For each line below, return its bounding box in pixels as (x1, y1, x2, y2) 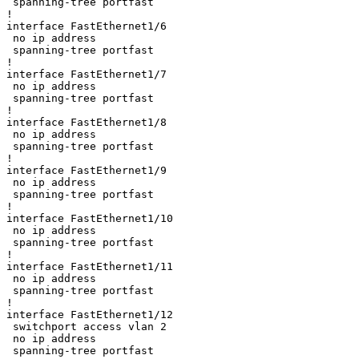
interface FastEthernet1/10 (6, 212, 173, 224)
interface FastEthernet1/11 (6, 260, 173, 272)
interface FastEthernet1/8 (6, 115, 167, 128)
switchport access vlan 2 (6, 320, 167, 333)
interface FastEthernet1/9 (6, 163, 167, 176)
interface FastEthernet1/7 (6, 67, 167, 80)
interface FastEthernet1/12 (6, 308, 173, 321)
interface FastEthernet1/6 (6, 19, 167, 32)
